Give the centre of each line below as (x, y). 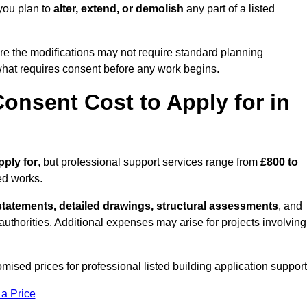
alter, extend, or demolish (119, 9)
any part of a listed (229, 9)
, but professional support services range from (149, 162)
